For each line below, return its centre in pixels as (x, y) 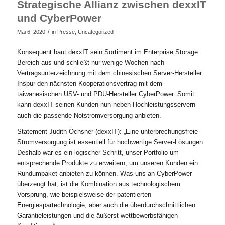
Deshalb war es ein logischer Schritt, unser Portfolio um (98, 152)
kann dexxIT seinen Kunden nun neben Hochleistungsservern (106, 104)
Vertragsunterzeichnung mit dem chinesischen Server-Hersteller (109, 73)
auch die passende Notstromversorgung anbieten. (89, 115)
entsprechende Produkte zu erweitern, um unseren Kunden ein (107, 163)
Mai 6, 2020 (31, 31)
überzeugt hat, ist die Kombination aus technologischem (98, 184)
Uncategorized (95, 31)
